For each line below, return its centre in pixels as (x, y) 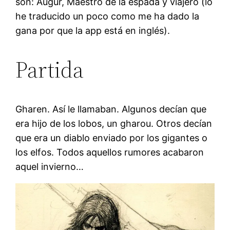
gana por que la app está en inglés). (93, 30)
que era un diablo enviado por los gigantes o (112, 138)
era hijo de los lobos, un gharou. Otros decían (114, 123)
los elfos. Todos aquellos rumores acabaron (110, 152)
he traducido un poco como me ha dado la (108, 16)
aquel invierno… (50, 166)
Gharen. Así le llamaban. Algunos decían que (111, 109)
